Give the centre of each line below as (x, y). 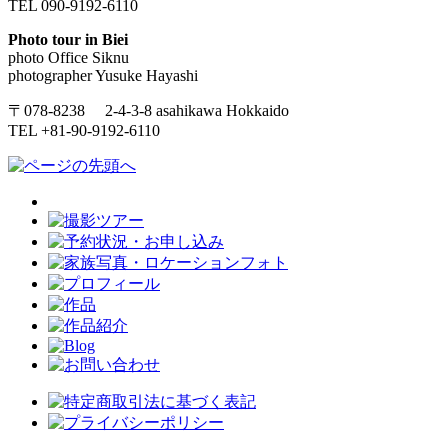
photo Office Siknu (68, 57)
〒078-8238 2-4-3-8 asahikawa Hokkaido (148, 110)
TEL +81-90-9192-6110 (84, 130)
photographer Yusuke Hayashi (103, 75)
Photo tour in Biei (68, 39)
